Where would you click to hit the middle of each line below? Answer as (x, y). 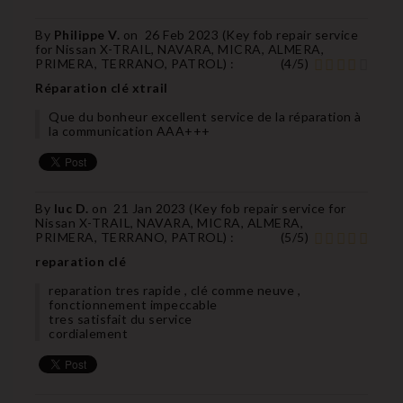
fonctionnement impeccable (133, 304)
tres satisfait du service (121, 318)
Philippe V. (88, 34)
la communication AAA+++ (130, 130)
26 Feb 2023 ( (185, 34)
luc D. (72, 208)
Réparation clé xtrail (102, 87)
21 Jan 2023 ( (153, 208)
